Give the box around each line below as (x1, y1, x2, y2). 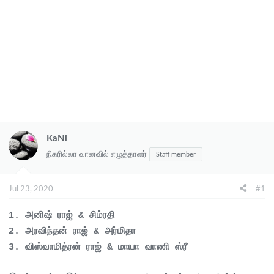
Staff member (156, 151, 196, 158)
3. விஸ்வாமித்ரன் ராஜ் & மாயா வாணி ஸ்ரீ (9, 242, 187, 253)
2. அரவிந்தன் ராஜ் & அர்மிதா (9, 226, 136, 237)
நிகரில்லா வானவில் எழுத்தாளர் (46, 150, 147, 158)
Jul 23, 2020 (9, 185, 53, 193)
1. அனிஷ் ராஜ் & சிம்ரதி (9, 210, 115, 221)
